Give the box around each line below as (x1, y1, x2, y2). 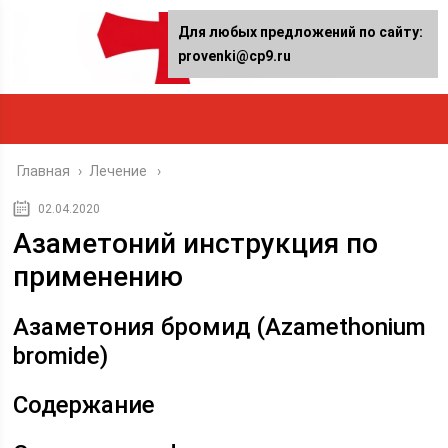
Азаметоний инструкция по (13, 227, 379, 260)
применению (13, 260, 184, 293)
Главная (17, 163, 71, 179)
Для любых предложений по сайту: (178, 24, 423, 40)
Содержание (13, 391, 156, 419)
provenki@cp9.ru (178, 48, 291, 64)
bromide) (13, 342, 109, 370)
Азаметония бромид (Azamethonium (13, 313, 427, 341)
